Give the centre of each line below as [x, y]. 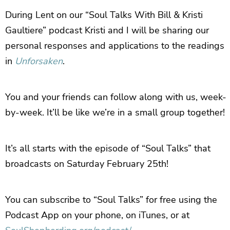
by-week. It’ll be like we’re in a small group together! [115, 112]
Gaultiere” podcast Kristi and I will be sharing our [107, 30]
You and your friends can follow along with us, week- [116, 97]
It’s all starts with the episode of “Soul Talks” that [108, 148]
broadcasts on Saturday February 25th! [87, 164]
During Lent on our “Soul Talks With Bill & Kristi [104, 15]
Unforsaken [39, 61]
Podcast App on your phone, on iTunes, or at [97, 215]
